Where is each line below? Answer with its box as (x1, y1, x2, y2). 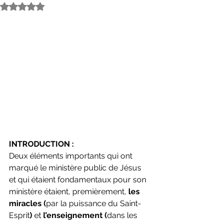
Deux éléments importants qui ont (9, 151, 134, 161)
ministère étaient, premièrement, (9, 187, 128, 197)
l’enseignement (41, 211, 103, 221)
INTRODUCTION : (9, 139, 74, 149)
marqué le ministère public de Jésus (9, 163, 143, 173)
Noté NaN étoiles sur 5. (22, 2, 97, 10)
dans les (107, 211, 139, 221)
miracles (9, 199, 42, 209)
